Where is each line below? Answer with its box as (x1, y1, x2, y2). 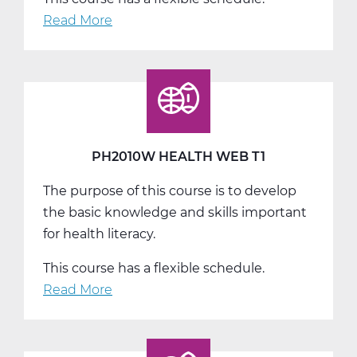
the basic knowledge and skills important (43, 204, 307, 220)
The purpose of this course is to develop (43, 182, 296, 198)
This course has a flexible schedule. (43, 260, 265, 276)
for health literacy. (43, 226, 155, 241)
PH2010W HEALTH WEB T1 (92, 148, 265, 164)
